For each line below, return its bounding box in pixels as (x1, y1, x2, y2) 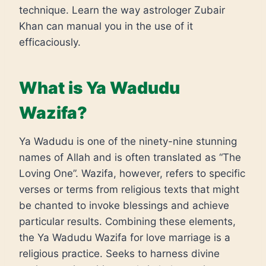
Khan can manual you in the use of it (19, 20, 193, 32)
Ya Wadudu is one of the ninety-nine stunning (19, 135, 237, 147)
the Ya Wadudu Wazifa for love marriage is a (19, 231, 230, 243)
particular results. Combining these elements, (19, 215, 236, 227)
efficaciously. (19, 36, 81, 48)
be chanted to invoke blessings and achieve (19, 199, 229, 211)
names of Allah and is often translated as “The (19, 151, 241, 163)
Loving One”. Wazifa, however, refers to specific (19, 167, 245, 179)
